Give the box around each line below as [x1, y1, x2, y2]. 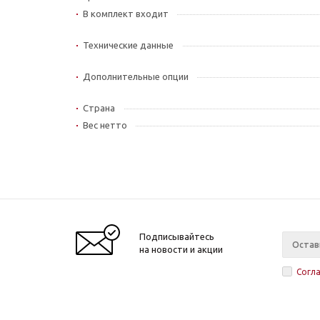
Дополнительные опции [83, 71, 189, 81]
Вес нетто [83, 119, 127, 130]
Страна [83, 102, 115, 113]
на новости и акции [139, 244, 223, 254]
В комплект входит [83, 8, 169, 19]
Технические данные [83, 39, 174, 50]
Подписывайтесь [139, 231, 214, 241]
